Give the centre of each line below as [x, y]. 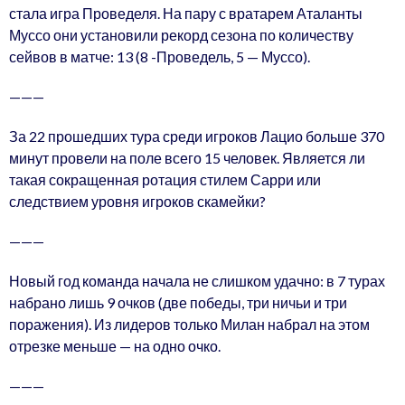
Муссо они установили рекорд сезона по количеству [181, 34]
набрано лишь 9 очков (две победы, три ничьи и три [178, 302]
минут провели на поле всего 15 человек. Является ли [187, 157]
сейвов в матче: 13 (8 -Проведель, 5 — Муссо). [160, 56]
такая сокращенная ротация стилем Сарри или [165, 179]
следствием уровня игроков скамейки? [137, 201]
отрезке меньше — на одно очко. [115, 345]
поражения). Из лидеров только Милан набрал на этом [189, 324]
